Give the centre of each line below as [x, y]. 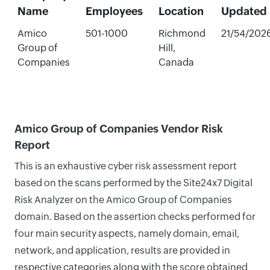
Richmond [182, 33]
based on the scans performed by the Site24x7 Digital [133, 183]
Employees [114, 11]
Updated [244, 11]
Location [181, 11]
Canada [176, 62]
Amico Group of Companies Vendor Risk [119, 129]
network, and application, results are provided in [122, 250]
